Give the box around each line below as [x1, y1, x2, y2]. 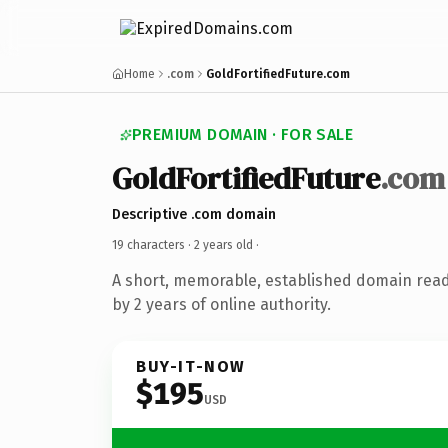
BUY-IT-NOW [136, 356, 246, 376]
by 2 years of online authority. [112, 294, 331, 314]
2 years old [194, 237, 253, 252]
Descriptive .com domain [112, 205, 276, 223]
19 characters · [112, 237, 194, 252]
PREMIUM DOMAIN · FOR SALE [132, 125, 353, 144]
